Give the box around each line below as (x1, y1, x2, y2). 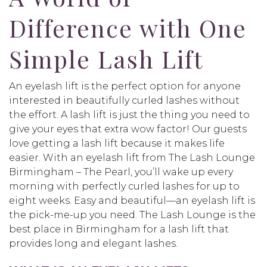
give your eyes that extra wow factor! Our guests (9, 123, 247, 135)
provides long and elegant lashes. (9, 238, 178, 250)
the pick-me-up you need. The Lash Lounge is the (9, 209, 256, 221)
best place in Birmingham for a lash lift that (9, 223, 229, 235)
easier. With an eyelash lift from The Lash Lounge (9, 152, 255, 164)
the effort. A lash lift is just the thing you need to (9, 109, 250, 121)
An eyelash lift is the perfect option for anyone (9, 80, 241, 92)
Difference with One (9, 12, 247, 44)
